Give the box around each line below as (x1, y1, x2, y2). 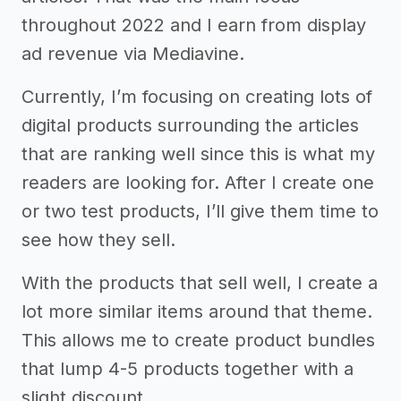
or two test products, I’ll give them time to (21, 200, 379, 223)
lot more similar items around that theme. (21, 301, 372, 323)
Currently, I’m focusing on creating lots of (21, 86, 372, 108)
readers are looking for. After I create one (21, 172, 374, 194)
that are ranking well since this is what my (21, 143, 375, 166)
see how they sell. (21, 229, 175, 252)
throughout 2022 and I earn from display (21, 14, 366, 37)
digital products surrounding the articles (21, 115, 359, 137)
